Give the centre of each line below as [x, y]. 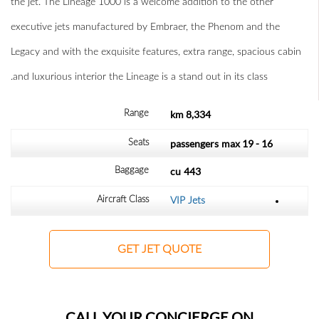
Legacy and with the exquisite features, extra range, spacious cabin [156, 52]
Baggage [132, 171]
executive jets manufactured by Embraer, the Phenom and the [145, 27]
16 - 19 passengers [267, 144]
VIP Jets [188, 201]
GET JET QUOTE [159, 250]
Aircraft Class [123, 200]
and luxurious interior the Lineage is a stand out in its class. [140, 77]
